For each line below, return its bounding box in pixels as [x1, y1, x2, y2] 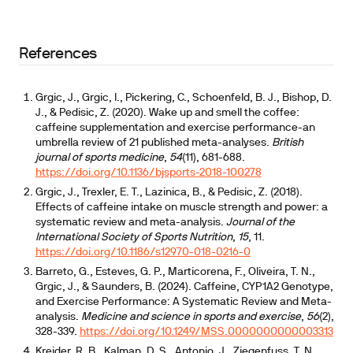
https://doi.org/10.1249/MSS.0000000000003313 [79, 327, 333, 337]
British [271, 138, 303, 148]
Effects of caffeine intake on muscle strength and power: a [35, 203, 328, 213]
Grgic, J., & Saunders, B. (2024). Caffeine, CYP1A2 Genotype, [35, 282, 333, 292]
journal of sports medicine [35, 153, 164, 163]
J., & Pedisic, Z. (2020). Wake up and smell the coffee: [35, 108, 299, 118]
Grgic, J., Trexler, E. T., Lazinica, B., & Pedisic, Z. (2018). [35, 188, 303, 198]
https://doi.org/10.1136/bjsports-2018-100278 [35, 168, 262, 178]
